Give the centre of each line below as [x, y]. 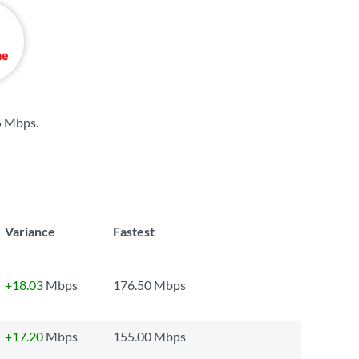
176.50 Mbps [149, 285]
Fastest [134, 231]
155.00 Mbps [149, 336]
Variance [30, 231]
